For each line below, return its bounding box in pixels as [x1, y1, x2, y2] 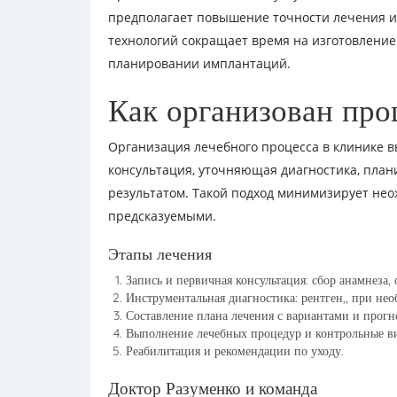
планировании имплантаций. [108, 55, 291, 72]
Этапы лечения [108, 244, 212, 264]
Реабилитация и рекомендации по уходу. [126, 343, 344, 359]
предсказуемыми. [108, 207, 216, 224]
